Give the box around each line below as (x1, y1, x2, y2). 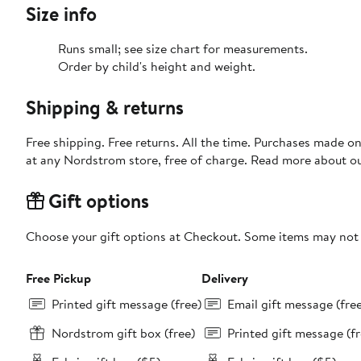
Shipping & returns (26, 93, 184, 122)
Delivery (201, 269, 248, 288)
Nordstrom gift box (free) (52, 324, 195, 342)
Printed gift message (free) (52, 295, 201, 313)
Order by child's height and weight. (58, 57, 255, 76)
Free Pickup (26, 269, 91, 288)
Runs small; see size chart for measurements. (58, 39, 308, 58)
